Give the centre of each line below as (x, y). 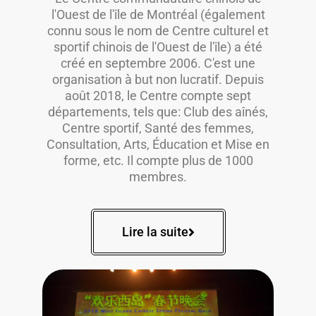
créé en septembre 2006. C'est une (158, 63)
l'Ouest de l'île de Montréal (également (158, 15)
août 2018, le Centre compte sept (158, 96)
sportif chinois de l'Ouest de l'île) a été (158, 47)
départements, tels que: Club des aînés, (158, 112)
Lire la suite (155, 232)
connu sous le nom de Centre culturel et (158, 31)
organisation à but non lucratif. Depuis (158, 80)
